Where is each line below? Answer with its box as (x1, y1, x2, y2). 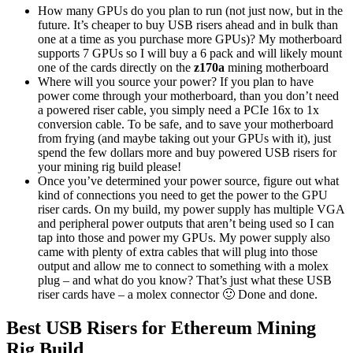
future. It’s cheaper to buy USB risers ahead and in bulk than (38, 17, 338, 32)
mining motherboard (228, 60, 329, 74)
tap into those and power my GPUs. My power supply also (38, 230, 330, 244)
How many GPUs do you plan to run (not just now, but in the (38, 3, 343, 17)
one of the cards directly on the (38, 60, 194, 74)
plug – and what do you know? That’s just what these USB (38, 273, 332, 287)
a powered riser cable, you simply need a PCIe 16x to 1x (38, 102, 319, 117)
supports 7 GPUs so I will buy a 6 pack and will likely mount (38, 46, 342, 60)
